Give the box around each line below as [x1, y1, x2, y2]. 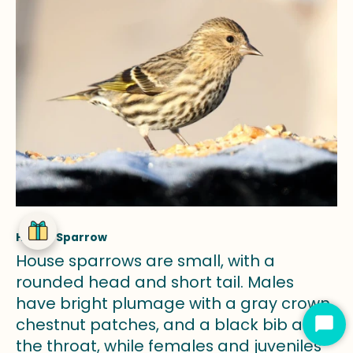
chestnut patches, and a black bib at [16, 314, 309, 336]
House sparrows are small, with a [16, 250, 275, 273]
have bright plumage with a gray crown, [16, 292, 333, 315]
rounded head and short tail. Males [16, 271, 294, 294]
